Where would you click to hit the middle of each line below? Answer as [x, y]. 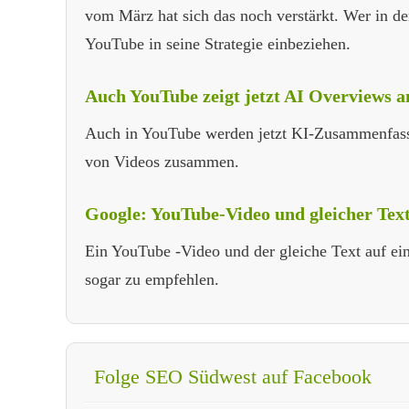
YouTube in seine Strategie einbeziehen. [218, 44]
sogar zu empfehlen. [152, 280]
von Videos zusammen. [162, 162]
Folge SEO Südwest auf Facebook [233, 377]
